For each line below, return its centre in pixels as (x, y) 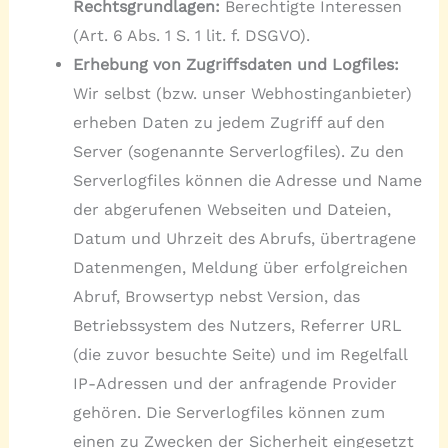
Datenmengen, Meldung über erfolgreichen (240, 268)
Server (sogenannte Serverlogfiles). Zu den (238, 152)
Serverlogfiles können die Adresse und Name (247, 181)
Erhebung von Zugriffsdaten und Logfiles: (235, 65)
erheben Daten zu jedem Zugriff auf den (228, 123)
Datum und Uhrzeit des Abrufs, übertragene (244, 239)
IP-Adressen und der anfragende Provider (234, 384)
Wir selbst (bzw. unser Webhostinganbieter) (242, 94)
